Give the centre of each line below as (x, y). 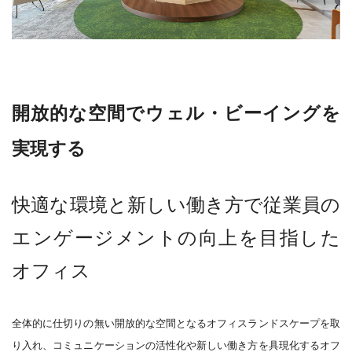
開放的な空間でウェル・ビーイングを (176, 113)
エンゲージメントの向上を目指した (176, 238)
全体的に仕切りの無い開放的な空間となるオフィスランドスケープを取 (176, 323)
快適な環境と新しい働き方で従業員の (176, 205)
